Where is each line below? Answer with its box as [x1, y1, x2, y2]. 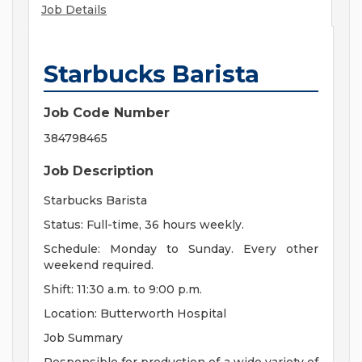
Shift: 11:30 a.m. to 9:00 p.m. [44, 282, 202, 297]
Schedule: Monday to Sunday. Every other [44, 242, 318, 257]
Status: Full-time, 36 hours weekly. [44, 217, 244, 233]
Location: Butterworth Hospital [44, 306, 226, 322]
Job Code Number [44, 105, 170, 121]
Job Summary [44, 330, 123, 346]
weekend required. [44, 258, 154, 273]
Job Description [44, 163, 154, 179]
